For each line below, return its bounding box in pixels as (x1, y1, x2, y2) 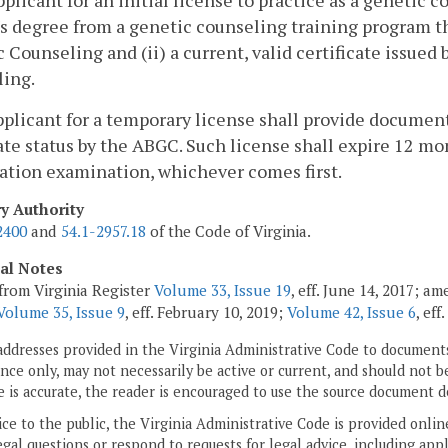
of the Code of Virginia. (146, 221, 311, 242)
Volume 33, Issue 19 (154, 280, 291, 301)
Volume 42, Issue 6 (287, 302, 416, 323)
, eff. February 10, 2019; (125, 302, 287, 323)
